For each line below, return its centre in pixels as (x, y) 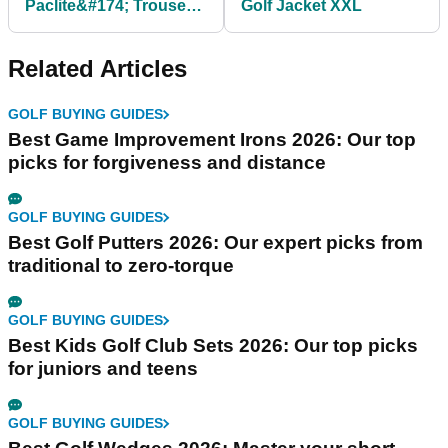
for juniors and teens (103, 369)
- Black (51, 26)
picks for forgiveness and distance (167, 163)
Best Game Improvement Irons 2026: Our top (212, 140)
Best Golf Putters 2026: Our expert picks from (215, 243)
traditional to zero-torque (121, 266)
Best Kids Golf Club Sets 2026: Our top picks (213, 346)
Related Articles (97, 69)
